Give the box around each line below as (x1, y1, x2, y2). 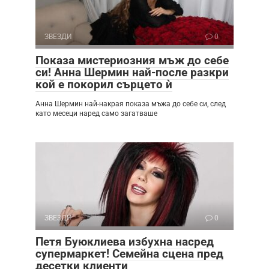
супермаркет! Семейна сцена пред (35, 246, 223, 261)
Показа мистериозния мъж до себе (35, 53, 229, 67)
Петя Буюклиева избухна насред (35, 234, 214, 249)
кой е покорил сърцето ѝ (35, 77, 172, 91)
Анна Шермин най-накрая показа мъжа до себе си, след (35, 99, 226, 108)
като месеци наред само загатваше (35, 109, 157, 118)
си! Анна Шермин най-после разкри (35, 65, 229, 79)
